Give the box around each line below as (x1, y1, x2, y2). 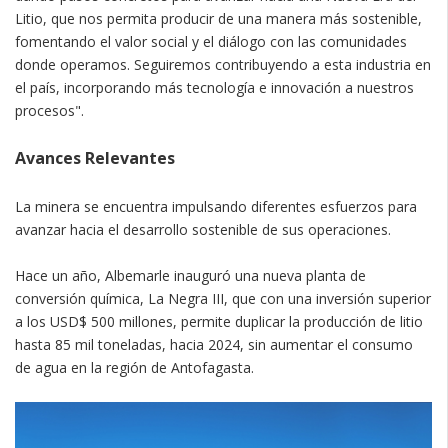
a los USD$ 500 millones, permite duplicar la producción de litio (15, 311, 423, 331)
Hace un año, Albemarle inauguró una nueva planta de (15, 265, 366, 285)
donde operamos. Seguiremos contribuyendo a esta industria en (15, 54, 431, 74)
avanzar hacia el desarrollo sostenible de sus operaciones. (15, 219, 391, 239)
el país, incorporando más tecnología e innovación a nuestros (15, 77, 414, 97)
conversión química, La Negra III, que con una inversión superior (15, 288, 431, 308)
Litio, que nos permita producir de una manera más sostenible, (15, 8, 422, 28)
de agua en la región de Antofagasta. (15, 357, 254, 377)
